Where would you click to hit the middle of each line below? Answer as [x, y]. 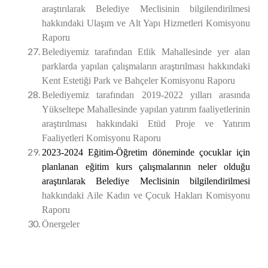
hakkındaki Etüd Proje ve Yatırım [168, 124]
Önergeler [61, 224]
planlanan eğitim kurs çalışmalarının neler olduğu [146, 167]
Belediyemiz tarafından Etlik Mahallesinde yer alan [146, 52]
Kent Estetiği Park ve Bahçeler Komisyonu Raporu [138, 80]
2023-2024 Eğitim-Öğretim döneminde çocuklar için [146, 152]
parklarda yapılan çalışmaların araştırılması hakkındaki [146, 66]
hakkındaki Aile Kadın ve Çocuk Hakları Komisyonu [146, 195]
